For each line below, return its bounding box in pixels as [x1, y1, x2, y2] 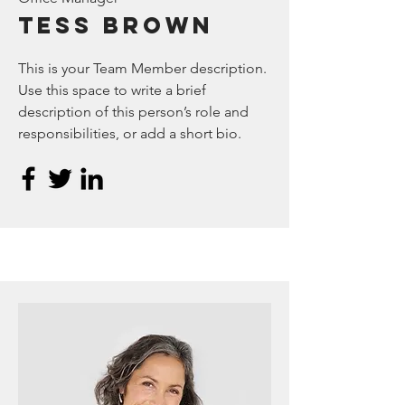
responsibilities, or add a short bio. [18, 125, 241, 142]
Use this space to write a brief [18, 81, 206, 99]
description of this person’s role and [18, 103, 249, 120]
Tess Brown [18, 11, 213, 40]
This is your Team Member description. [18, 60, 267, 77]
